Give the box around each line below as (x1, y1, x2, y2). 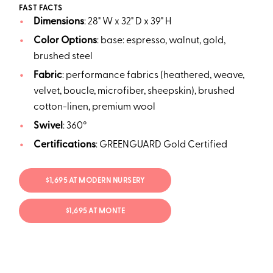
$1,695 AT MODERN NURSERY (46, 177, 145, 185)
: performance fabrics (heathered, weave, (62, 70, 244, 80)
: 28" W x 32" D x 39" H (83, 16, 171, 27)
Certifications (33, 140, 96, 150)
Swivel (33, 121, 63, 131)
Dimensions (33, 16, 84, 27)
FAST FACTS (19, 4, 63, 12)
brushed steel (33, 51, 93, 62)
